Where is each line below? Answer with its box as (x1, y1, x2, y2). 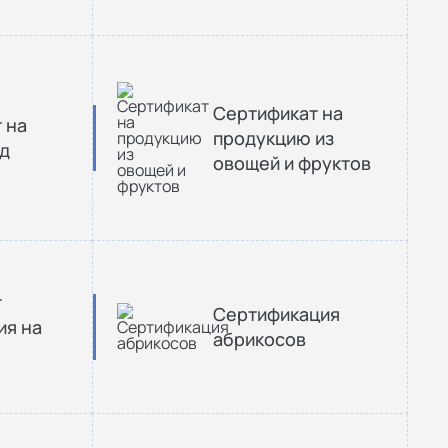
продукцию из (213, 125, 334, 150)
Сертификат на (213, 100, 343, 125)
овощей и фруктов (213, 150, 371, 175)
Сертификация (213, 302, 340, 326)
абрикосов (213, 327, 306, 351)
